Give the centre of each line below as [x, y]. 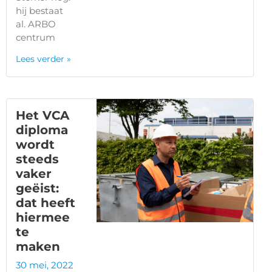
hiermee [43, 218]
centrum [36, 38]
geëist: [37, 189]
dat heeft [46, 203]
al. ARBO [36, 24]
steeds [37, 159]
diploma [42, 130]
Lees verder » [43, 59]
